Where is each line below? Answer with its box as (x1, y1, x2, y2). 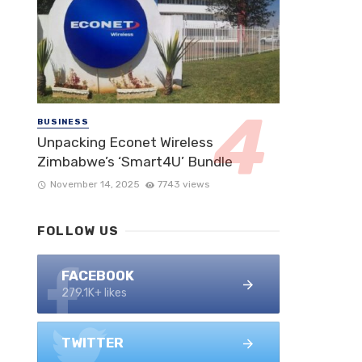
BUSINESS (37, 116, 89, 127)
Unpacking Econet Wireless (37, 134, 213, 151)
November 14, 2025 (49, 179, 140, 191)
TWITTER (61, 335, 124, 351)
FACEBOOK (61, 267, 134, 284)
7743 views (158, 179, 210, 191)
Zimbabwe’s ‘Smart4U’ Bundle (37, 154, 233, 170)
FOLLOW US (37, 224, 120, 239)
